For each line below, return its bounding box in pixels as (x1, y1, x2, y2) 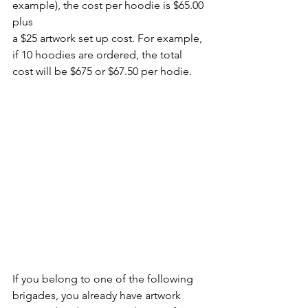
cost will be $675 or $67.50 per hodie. (12, 64, 192, 78)
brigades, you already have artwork (12, 289, 184, 302)
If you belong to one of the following (12, 272, 196, 286)
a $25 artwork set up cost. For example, (12, 31, 205, 45)
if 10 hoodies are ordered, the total (12, 47, 185, 61)
